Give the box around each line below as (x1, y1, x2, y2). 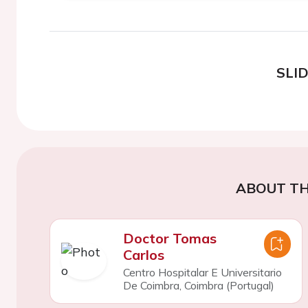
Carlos (122, 246, 164, 263)
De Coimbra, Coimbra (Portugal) (122, 278, 274, 292)
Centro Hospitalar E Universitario (122, 265, 282, 279)
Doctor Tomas (122, 230, 217, 247)
